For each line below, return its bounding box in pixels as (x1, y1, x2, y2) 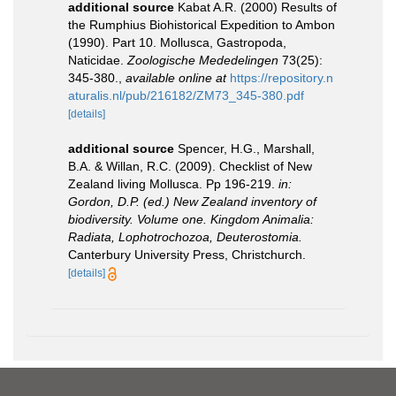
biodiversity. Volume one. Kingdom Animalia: (68, 211, 314, 226)
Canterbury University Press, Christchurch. (68, 247, 306, 262)
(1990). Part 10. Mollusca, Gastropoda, (68, 34, 286, 49)
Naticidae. (68, 52, 127, 67)
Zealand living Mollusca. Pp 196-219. (68, 176, 278, 191)
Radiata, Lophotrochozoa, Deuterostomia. (68, 229, 302, 244)
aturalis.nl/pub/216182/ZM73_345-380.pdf (68, 88, 304, 103)
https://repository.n (230, 70, 333, 85)
